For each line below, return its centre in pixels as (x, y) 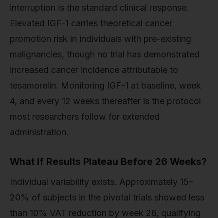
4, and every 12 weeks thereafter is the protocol (105, 101)
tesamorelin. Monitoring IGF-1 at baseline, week (105, 86)
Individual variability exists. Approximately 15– (101, 182)
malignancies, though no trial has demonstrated (105, 54)
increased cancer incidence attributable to (94, 70)
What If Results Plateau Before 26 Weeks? (108, 162)
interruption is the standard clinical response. (99, 8)
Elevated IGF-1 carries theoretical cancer (91, 23)
